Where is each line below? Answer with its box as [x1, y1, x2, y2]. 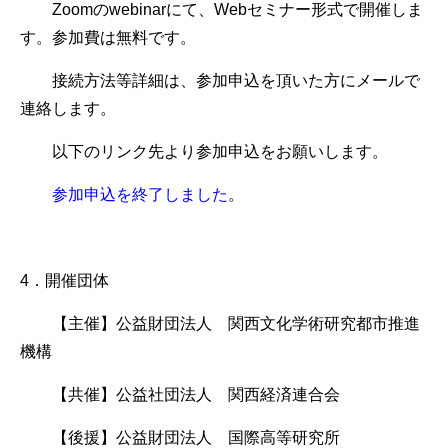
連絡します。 [20, 100, 116, 118]
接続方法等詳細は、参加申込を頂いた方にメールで [20, 72, 420, 90]
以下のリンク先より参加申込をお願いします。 [20, 143, 388, 161]
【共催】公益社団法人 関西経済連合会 [20, 386, 340, 404]
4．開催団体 [20, 272, 109, 290]
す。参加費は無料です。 [20, 29, 196, 47]
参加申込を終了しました [52, 186, 228, 204]
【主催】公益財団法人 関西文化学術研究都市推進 [20, 315, 420, 333]
